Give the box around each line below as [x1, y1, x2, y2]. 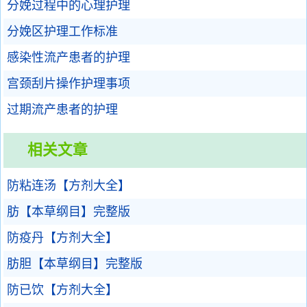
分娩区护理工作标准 [7, 25, 118, 38]
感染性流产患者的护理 [7, 51, 130, 64]
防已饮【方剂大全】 [7, 283, 118, 297]
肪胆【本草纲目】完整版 [7, 257, 143, 271]
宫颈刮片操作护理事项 [7, 77, 130, 90]
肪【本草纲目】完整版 [7, 205, 130, 219]
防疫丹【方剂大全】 [7, 231, 118, 245]
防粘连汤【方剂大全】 [7, 179, 130, 193]
